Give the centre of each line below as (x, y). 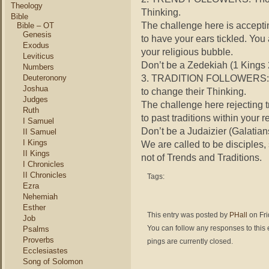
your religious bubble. (187, 52)
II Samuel (40, 132)
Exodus (36, 45)
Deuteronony (45, 78)
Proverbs (38, 240)
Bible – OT (35, 26)
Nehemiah (40, 197)
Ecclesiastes (45, 251)
